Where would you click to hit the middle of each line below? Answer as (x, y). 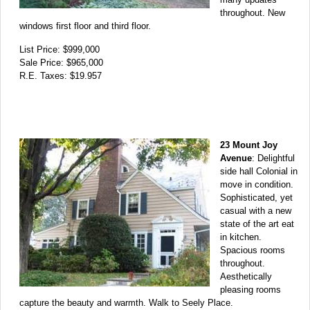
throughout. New (253, 12)
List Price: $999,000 (60, 49)
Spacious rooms (253, 250)
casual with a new (256, 210)
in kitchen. (241, 237)
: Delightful (273, 158)
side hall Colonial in (259, 171)
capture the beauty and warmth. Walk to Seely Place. (126, 302)
